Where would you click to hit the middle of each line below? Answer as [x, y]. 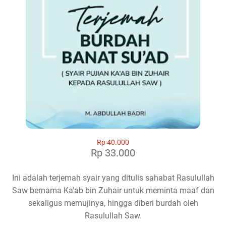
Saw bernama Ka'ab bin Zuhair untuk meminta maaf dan [113, 191]
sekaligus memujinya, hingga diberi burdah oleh [113, 203]
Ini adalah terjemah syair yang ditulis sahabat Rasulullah [113, 178]
